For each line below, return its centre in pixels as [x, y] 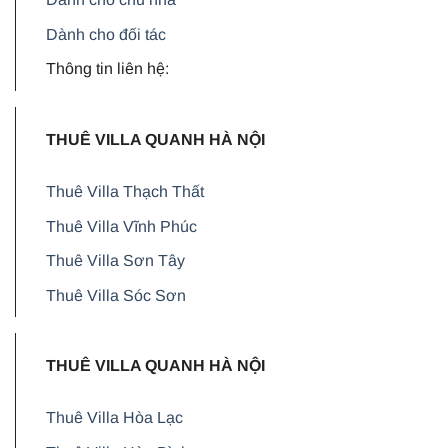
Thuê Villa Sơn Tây [115, 261]
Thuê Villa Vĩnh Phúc [121, 226]
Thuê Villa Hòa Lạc [114, 418]
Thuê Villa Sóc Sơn [116, 295]
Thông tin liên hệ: [107, 69]
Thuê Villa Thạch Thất [125, 192]
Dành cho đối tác [106, 34]
